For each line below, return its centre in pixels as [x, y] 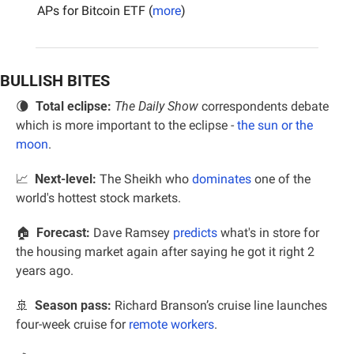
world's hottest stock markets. [98, 198]
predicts [195, 233]
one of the [281, 179]
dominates [222, 179]
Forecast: [63, 233]
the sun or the [275, 126]
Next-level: [62, 179]
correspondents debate [264, 107]
